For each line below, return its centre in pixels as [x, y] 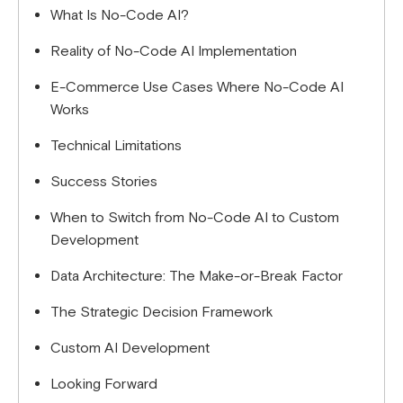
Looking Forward [104, 385]
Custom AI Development [130, 349]
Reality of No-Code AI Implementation [174, 52]
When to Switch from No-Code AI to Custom [195, 218]
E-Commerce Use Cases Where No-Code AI [197, 88]
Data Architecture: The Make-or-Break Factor [197, 277]
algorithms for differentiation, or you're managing [191, 24]
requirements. [67, 73]
